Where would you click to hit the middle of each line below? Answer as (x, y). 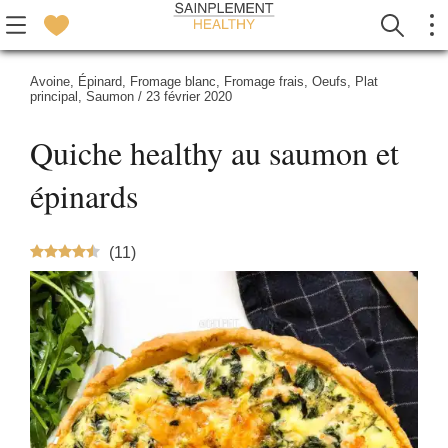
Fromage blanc (173, 81)
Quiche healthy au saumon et (214, 152)
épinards (84, 195)
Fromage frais (264, 81)
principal (54, 96)
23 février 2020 (189, 96)
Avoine (50, 81)
